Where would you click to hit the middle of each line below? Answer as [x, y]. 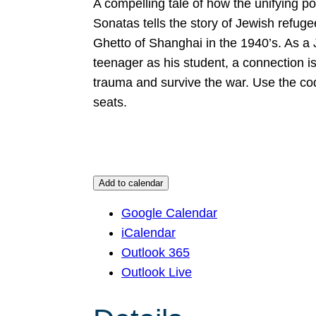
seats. [110, 102]
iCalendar [148, 233]
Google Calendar [169, 213]
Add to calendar [131, 183]
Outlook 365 [156, 253]
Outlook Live [157, 272]
